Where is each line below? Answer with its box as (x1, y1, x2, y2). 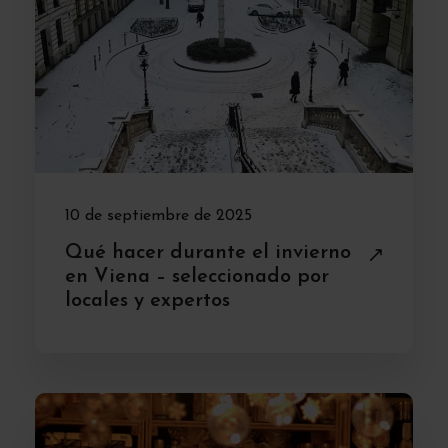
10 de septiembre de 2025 (65, 207, 252, 224)
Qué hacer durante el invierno (65, 242, 351, 263)
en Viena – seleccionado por (65, 266, 329, 287)
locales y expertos (65, 290, 230, 311)
